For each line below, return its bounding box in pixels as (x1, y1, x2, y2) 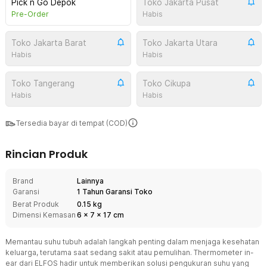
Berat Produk (13, 200, 59, 209)
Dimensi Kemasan (13, 210, 76, 219)
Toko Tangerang (11, 79, 74, 88)
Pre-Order (11, 10, 49, 18)
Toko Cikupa (142, 79, 191, 88)
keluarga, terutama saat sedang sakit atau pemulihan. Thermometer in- (5, 248, 254, 257)
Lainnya (77, 176, 104, 185)
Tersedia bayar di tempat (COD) (16, 119, 128, 128)
